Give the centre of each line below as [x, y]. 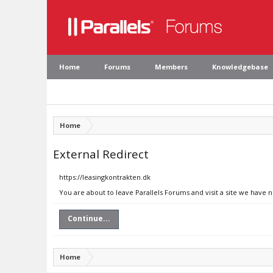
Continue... [89, 218]
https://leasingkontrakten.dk [105, 177]
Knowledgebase [240, 67]
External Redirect [101, 154]
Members [171, 67]
